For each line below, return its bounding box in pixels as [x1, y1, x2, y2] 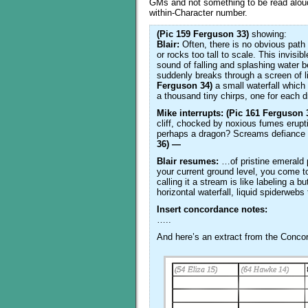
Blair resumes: [157, 156, 219, 166]
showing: [249, 29, 287, 39]
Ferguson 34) [157, 80, 212, 91]
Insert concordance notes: [157, 204, 267, 214]
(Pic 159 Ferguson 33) [157, 29, 249, 39]
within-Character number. [149, 8, 247, 18]
